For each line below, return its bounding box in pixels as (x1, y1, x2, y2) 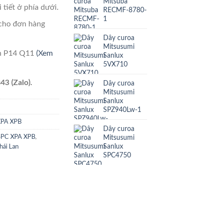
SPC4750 (103, 151, 131, 159)
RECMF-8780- (103, 6, 147, 14)
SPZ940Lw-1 (103, 106, 141, 113)
